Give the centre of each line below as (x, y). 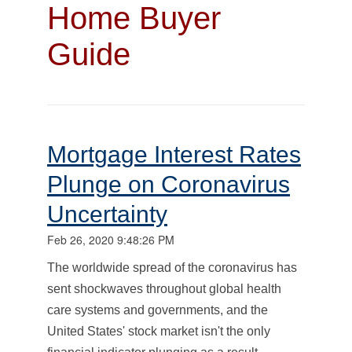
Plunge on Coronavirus (169, 184)
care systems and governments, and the (158, 310)
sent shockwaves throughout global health (164, 288)
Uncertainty (107, 214)
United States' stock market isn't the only (159, 331)
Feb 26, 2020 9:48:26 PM (111, 239)
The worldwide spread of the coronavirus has (172, 267)
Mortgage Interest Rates (174, 154)
